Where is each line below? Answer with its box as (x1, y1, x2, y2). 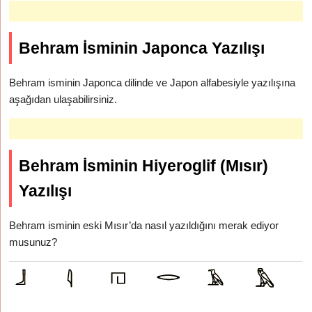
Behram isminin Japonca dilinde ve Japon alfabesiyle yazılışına (9, 77, 296, 88)
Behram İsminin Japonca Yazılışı (19, 39, 265, 57)
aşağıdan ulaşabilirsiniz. (9, 93, 118, 105)
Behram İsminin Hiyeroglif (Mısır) (19, 157, 269, 175)
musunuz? (9, 236, 58, 248)
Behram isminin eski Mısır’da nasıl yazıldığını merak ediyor (9, 219, 279, 231)
